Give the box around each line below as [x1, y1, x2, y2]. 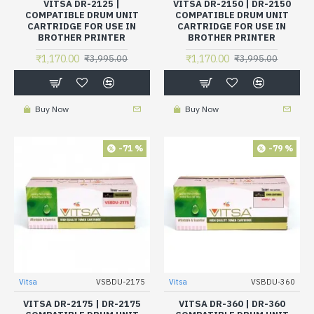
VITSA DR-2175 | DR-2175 [22, 297, 141, 310]
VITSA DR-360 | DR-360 [178, 297, 285, 310]
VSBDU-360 [250, 276, 295, 287]
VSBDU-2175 [95, 276, 145, 287]
